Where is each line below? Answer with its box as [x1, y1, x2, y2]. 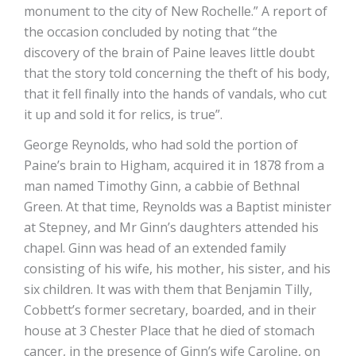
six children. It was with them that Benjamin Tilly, [24, 281, 312, 299]
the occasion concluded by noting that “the [24, 23, 277, 41]
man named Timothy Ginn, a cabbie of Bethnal [24, 177, 300, 195]
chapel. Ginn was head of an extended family [24, 239, 286, 257]
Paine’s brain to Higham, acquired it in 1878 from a [24, 157, 324, 175]
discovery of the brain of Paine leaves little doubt [24, 44, 315, 62]
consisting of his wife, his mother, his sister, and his [24, 260, 331, 278]
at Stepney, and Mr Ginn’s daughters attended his [24, 219, 319, 237]
